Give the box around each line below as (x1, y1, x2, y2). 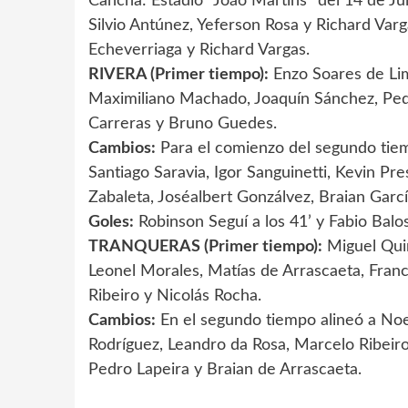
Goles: (88, 213, 134, 230)
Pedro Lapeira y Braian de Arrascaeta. (88, 361, 362, 378)
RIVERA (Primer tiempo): (88, 66, 269, 83)
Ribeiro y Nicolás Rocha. (88, 287, 261, 304)
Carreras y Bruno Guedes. (88, 115, 277, 132)
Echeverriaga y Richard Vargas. (88, 41, 310, 58)
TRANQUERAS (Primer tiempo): (88, 238, 322, 255)
